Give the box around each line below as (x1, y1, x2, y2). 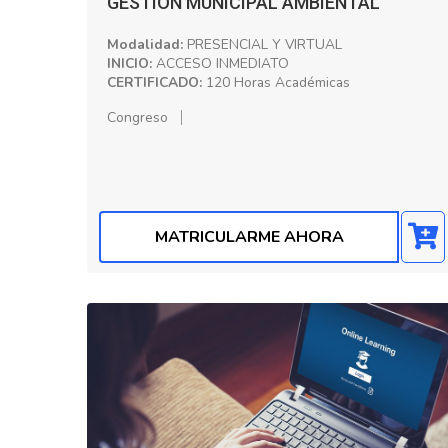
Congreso (107, 107, 168, 127)
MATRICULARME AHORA (154, 226, 344, 248)
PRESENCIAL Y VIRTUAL (183, 34, 342, 54)
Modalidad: (107, 34, 183, 54)
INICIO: (107, 53, 152, 73)
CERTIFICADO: (107, 72, 202, 92)
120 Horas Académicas (202, 72, 350, 92)
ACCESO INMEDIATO (152, 53, 289, 73)
